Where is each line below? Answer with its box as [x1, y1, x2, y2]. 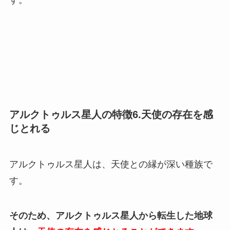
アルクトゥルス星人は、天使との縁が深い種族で [9, 159, 213, 169]
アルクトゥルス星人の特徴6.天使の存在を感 [9, 109, 213, 121]
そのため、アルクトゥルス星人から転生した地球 [9, 210, 213, 221]
